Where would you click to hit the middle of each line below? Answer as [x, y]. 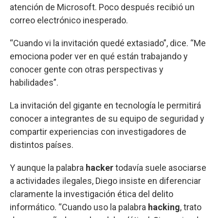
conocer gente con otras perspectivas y [87, 70]
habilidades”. [34, 83]
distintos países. [42, 145]
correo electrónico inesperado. [69, 20]
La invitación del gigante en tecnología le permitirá [105, 106]
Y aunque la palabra [48, 168]
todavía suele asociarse [160, 168]
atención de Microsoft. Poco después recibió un [102, 7]
